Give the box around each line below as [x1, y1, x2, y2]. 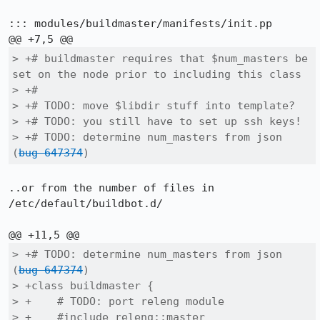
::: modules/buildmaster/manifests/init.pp [9, 17, 272, 30]
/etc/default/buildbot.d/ [9, 197, 163, 210]
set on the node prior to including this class [12, 68, 301, 81]
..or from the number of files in [9, 181, 214, 194]
